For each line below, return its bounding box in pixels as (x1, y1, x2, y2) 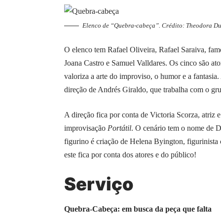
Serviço (64, 173, 134, 195)
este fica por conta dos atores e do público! (64, 150, 196, 159)
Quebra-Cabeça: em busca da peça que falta (64, 205, 212, 214)
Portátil (108, 123, 131, 132)
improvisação (64, 123, 108, 132)
